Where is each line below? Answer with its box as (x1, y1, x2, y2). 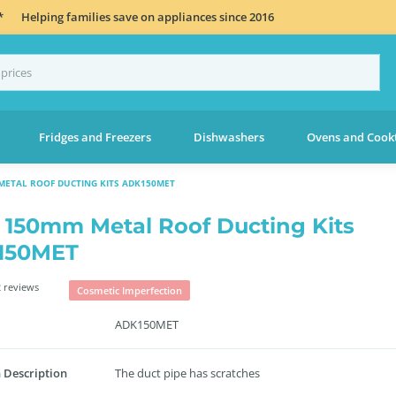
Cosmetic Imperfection (77, 284, 182, 297)
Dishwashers (193, 128, 264, 145)
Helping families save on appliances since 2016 (21, 8, 274, 25)
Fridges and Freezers (38, 128, 151, 145)
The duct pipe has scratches (115, 365, 260, 381)
